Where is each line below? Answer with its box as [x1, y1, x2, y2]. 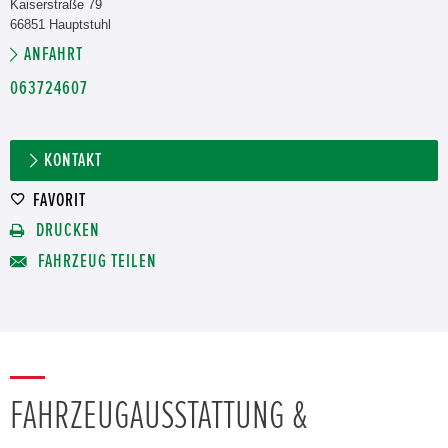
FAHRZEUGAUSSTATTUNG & [10, 396, 307, 436]
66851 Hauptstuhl [10, 17, 111, 32]
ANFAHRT [24, 45, 83, 64]
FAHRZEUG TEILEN [34, 252, 157, 271]
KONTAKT [44, 151, 102, 170]
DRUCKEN [32, 221, 100, 240]
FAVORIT [33, 191, 86, 210]
